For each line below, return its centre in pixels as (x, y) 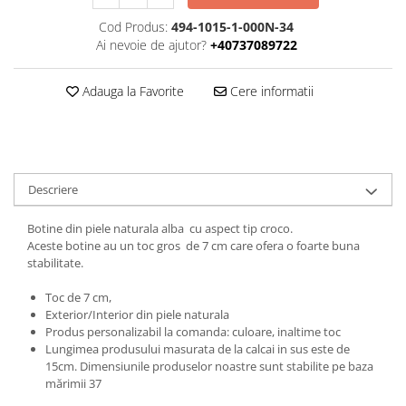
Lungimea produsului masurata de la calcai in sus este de (198, 348)
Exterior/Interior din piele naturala (139, 314)
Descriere (53, 189)
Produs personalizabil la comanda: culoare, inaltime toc (194, 331)
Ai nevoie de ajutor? (151, 44)
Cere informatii (270, 91)
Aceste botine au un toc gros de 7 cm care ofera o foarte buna (193, 245)
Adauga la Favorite (131, 91)
